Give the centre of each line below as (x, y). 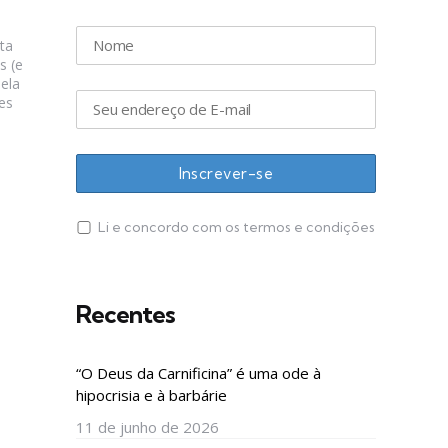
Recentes (125, 313)
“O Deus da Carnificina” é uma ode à (198, 372)
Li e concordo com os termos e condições (236, 226)
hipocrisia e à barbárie (151, 394)
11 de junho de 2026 (147, 426)
